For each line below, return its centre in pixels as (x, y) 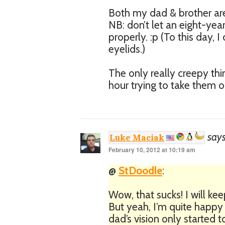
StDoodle (140, 171)
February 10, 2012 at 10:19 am (152, 150)
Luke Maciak (137, 138)
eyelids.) (127, 49)
